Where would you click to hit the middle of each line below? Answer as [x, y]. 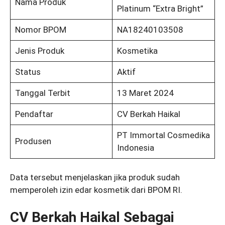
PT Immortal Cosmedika [163, 135]
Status [28, 72]
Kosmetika [137, 50]
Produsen [33, 141]
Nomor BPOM [40, 29]
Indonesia [135, 147]
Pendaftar [34, 114]
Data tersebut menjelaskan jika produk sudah [95, 177]
